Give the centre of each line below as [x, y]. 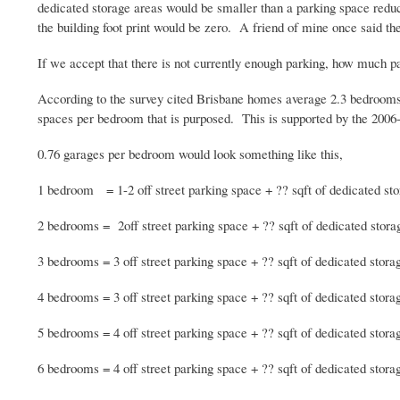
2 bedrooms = [78, 225]
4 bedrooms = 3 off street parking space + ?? [158, 297]
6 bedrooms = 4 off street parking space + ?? [158, 367]
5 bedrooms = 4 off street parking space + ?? [158, 332]
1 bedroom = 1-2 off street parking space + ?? [165, 190]
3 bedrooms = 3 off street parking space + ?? [158, 261]
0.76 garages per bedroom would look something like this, [190, 154]
